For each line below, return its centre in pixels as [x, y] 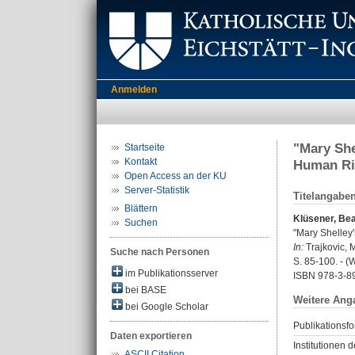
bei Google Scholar [166, 307]
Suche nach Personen [160, 252]
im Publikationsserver [170, 273]
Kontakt [141, 162]
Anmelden [134, 90]
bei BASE [145, 290]
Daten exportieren [151, 336]
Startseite [145, 147]
